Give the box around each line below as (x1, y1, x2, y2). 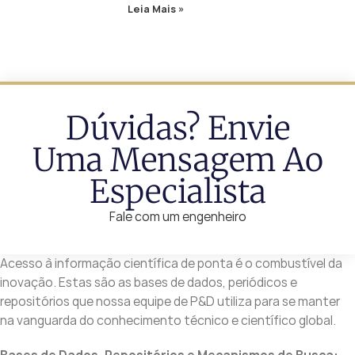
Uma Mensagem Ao (32, 140, 323, 181)
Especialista (89, 172, 266, 212)
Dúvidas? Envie (65, 109, 290, 149)
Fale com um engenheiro (109, 208, 246, 226)
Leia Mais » (128, 2, 185, 17)
